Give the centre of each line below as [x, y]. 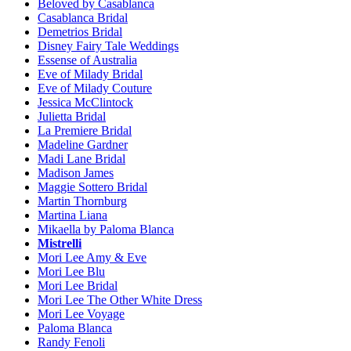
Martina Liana [72, 215]
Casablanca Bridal [83, 18]
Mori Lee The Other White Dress [120, 300]
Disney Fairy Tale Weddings [108, 46]
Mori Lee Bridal [78, 286]
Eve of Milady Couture [95, 89]
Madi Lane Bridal [81, 159]
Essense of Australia [87, 60]
